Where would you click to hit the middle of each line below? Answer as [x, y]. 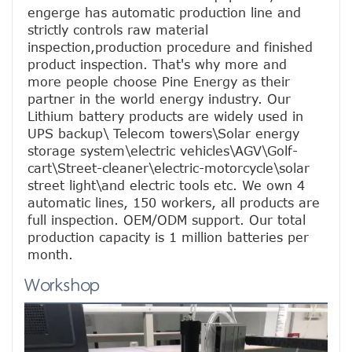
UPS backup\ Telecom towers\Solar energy [163, 134]
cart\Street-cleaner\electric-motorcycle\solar [169, 169]
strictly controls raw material [118, 30]
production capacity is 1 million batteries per [168, 238]
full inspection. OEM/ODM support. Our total [167, 220]
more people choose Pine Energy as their [159, 82]
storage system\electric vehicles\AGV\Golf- [163, 151]
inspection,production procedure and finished [170, 48]
